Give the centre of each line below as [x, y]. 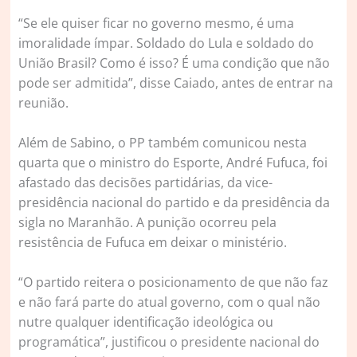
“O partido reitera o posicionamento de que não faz [174, 282]
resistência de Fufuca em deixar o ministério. [153, 243]
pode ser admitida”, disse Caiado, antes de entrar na [176, 83]
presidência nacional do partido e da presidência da [175, 203]
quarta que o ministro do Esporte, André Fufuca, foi [173, 163]
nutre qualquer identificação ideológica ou [146, 322]
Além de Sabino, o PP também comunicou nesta [163, 143]
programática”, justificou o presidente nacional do [169, 341]
